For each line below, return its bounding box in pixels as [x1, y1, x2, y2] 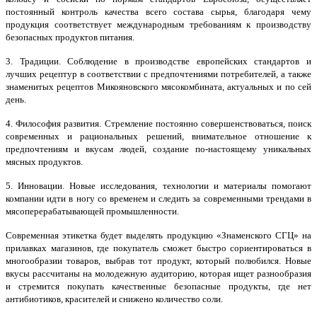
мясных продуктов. [6, 156, 83, 167]
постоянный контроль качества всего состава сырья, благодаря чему [6, 6, 311, 17]
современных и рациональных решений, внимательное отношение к [6, 131, 311, 142]
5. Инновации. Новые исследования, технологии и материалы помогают [6, 180, 311, 191]
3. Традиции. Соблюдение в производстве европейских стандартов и [6, 56, 311, 67]
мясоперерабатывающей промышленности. [6, 206, 179, 217]
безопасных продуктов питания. [6, 32, 134, 42]
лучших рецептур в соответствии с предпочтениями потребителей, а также [6, 69, 311, 79]
